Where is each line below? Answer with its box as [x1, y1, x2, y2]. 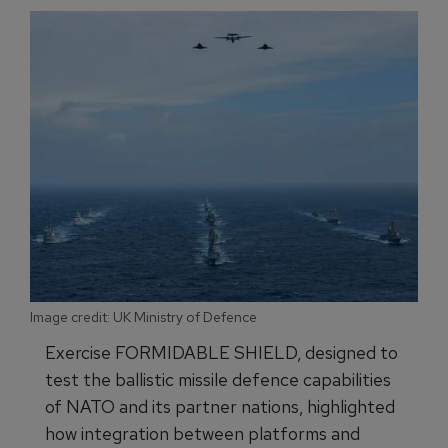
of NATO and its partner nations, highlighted [45, 395, 395, 418]
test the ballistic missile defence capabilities [45, 368, 391, 391]
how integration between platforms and [45, 422, 360, 445]
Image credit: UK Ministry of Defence [30, 308, 257, 326]
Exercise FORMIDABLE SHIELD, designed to [45, 341, 398, 364]
